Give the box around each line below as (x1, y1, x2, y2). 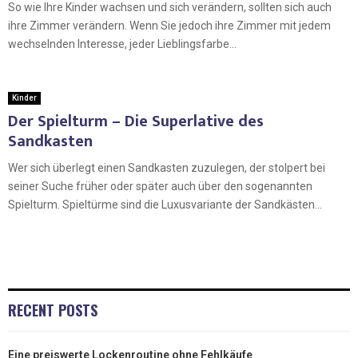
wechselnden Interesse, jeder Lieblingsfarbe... (8, 37, 237, 50)
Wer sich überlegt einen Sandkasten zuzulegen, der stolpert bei (8, 161, 325, 174)
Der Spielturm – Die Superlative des (8, 107, 264, 135)
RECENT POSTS (8, 299, 97, 320)
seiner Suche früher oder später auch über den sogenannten (8, 179, 312, 193)
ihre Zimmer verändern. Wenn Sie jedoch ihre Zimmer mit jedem (8, 18, 331, 32)
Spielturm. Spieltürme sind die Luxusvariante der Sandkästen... (8, 197, 322, 211)
